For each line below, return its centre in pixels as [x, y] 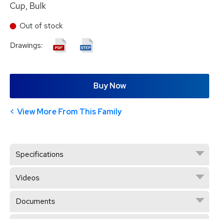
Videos [28, 177]
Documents [35, 201]
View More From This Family [69, 111]
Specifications [40, 154]
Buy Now [109, 86]
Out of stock [41, 26]
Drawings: [27, 45]
